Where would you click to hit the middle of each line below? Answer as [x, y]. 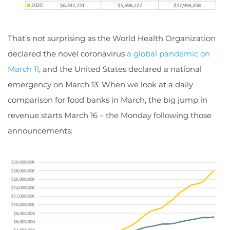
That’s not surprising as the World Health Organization [112, 38]
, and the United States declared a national [120, 69]
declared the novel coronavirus [67, 53]
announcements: [40, 130]
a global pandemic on [168, 53]
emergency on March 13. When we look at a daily [100, 84]
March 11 [23, 69]
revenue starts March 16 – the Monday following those [110, 115]
